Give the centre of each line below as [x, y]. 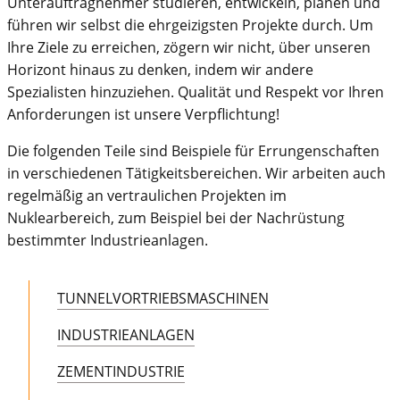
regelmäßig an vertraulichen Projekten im [147, 196]
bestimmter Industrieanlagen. [108, 240]
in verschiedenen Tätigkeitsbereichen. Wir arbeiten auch [196, 173]
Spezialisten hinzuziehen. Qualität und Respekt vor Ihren [196, 92]
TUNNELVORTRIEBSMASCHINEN [163, 298]
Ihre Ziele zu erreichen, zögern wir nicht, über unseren [189, 47]
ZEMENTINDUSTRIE [121, 371]
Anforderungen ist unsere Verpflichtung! [143, 114]
